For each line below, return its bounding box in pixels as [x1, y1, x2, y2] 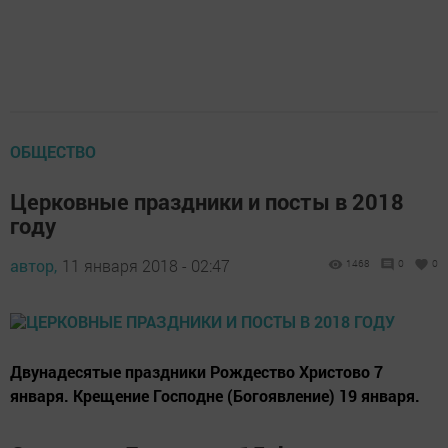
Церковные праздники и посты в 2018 [10, 187, 404, 216]
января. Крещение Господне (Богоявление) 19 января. [10, 385, 420, 406]
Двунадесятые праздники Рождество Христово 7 [10, 361, 383, 382]
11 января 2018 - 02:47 [62, 255, 230, 276]
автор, [10, 255, 57, 276]
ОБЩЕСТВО [10, 141, 96, 162]
